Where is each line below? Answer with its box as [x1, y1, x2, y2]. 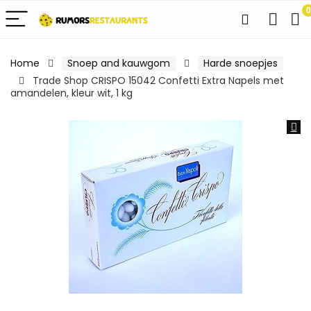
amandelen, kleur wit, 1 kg [10, 86, 133, 100]
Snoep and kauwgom [67, 56, 170, 70]
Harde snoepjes [203, 56, 278, 70]
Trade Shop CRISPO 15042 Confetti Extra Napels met [33, 74, 284, 87]
